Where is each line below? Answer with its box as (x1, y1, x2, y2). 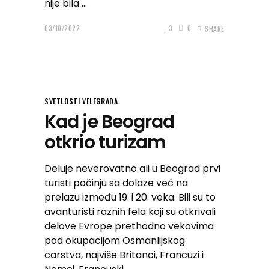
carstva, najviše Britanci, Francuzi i (44, 248, 204, 262)
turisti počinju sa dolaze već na (44, 176, 188, 190)
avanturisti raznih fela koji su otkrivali (44, 205, 216, 219)
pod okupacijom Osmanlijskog (44, 234, 185, 247)
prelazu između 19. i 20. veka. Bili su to (44, 190, 216, 204)
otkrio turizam (44, 130, 166, 155)
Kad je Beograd (44, 109, 175, 134)
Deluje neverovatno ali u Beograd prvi (44, 162, 220, 175)
